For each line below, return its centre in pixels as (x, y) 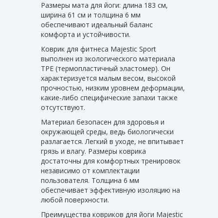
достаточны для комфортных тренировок (111, 161)
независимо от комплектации (90, 170)
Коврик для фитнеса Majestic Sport (99, 49)
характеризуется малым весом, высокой (108, 78)
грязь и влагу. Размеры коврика (93, 151)
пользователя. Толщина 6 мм (90, 180)
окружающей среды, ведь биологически (107, 131)
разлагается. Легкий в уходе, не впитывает (112, 141)
